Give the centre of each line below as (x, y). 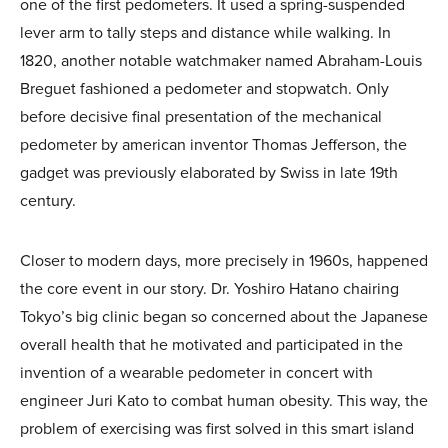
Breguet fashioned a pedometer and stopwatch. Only (204, 88)
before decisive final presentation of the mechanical (201, 116)
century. (48, 200)
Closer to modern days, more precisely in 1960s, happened (224, 260)
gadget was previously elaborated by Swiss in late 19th (209, 172)
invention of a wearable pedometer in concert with (196, 372)
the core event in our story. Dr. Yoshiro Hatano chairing (209, 288)
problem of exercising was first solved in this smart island (217, 428)
